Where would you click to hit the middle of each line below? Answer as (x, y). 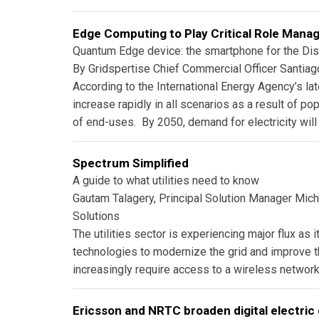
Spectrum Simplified (131, 163)
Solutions (96, 216)
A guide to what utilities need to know (166, 180)
